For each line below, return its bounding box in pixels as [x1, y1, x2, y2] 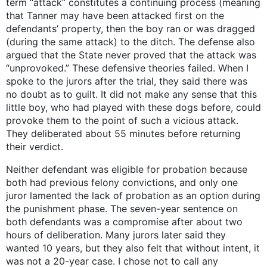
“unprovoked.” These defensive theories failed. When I [6, 62, 249, 74]
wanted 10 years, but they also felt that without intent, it [6, 242, 260, 254]
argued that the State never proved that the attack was [6, 49, 256, 61]
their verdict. [6, 141, 63, 153]
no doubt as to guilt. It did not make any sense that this [6, 88, 257, 101]
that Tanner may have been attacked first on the [6, 10, 224, 22]
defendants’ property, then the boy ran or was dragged [6, 23, 255, 35]
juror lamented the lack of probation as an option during [6, 190, 260, 202]
